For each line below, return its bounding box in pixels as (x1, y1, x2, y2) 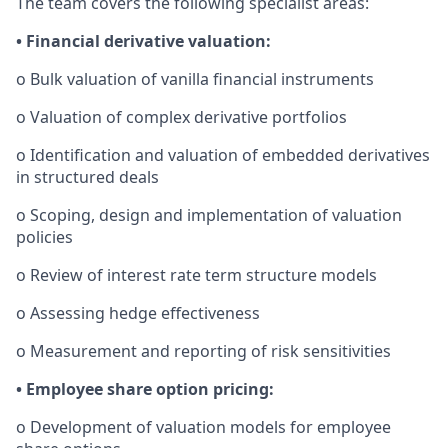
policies (16, 226, 73, 248)
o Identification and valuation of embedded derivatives (16, 144, 430, 166)
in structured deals (16, 166, 159, 188)
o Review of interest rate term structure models (16, 264, 377, 286)
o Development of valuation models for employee (16, 416, 391, 438)
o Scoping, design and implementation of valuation (16, 204, 402, 226)
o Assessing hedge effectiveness (16, 302, 260, 324)
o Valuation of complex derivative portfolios (16, 106, 347, 128)
